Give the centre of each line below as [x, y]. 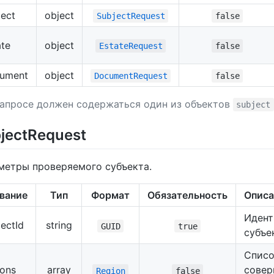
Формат [110, 195]
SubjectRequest [131, 16]
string [59, 225]
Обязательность [187, 195]
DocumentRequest [131, 76]
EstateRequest [131, 46]
